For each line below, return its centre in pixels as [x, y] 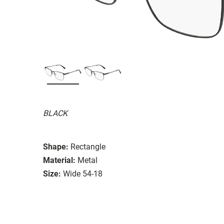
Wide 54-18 [83, 173]
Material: [59, 160]
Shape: [56, 146]
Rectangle [88, 146]
